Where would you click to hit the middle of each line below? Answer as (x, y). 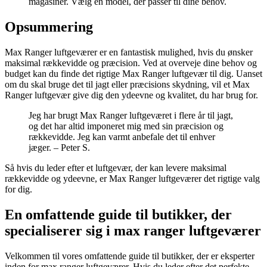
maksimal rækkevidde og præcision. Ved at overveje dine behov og (131, 63)
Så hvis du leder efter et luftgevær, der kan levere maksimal (116, 168)
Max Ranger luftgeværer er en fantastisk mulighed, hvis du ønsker (129, 52)
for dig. (18, 190)
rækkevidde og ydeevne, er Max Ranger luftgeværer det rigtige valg (132, 179)
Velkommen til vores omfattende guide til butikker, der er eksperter (130, 256)
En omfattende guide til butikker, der (118, 215)
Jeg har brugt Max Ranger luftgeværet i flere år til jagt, (131, 116)
